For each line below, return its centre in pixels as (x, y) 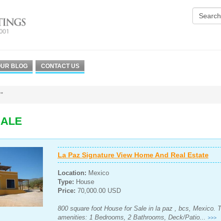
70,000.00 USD (99, 191)
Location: (72, 173)
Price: (67, 191)
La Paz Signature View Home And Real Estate (133, 155)
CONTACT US (60, 66)
